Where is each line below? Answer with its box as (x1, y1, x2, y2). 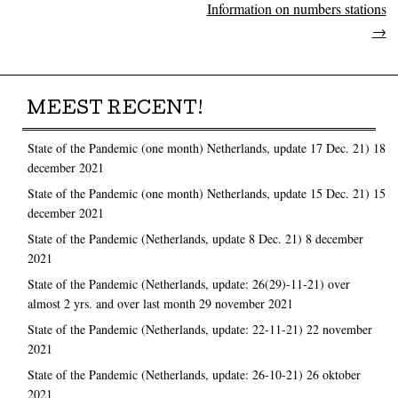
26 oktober (306, 365, 361, 383)
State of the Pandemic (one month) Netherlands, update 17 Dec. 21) (27, 139, 370, 156)
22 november (306, 320, 372, 338)
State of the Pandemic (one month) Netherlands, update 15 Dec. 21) (27, 184, 370, 202)
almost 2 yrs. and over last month (27, 294, 195, 312)
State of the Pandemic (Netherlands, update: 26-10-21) (27, 365, 303, 383)
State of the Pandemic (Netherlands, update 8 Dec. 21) (27, 229, 302, 247)
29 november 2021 (198, 294, 293, 312)
